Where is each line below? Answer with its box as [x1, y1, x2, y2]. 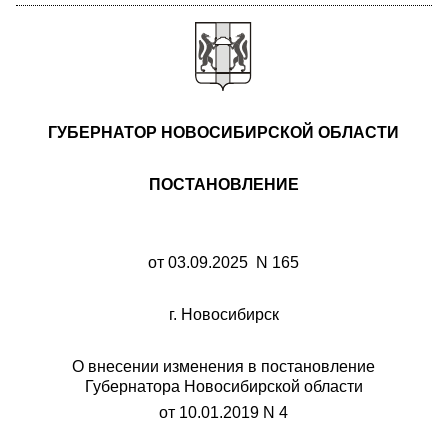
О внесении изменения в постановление [72, 358, 376, 375]
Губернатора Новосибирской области [84, 378, 363, 395]
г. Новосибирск [168, 306, 279, 323]
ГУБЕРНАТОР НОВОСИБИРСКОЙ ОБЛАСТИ [48, 124, 400, 141]
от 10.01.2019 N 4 [159, 404, 289, 421]
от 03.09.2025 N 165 [148, 254, 300, 271]
